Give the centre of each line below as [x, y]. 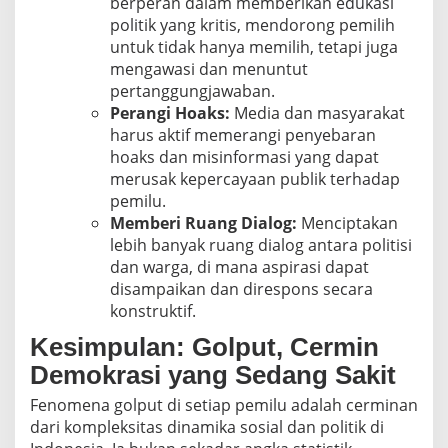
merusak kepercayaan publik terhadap [255, 178]
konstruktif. [153, 310]
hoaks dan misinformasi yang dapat [244, 156]
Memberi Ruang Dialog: [203, 222]
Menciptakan [347, 222]
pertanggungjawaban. [192, 90]
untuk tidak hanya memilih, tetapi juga [254, 46]
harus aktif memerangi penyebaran [243, 134]
